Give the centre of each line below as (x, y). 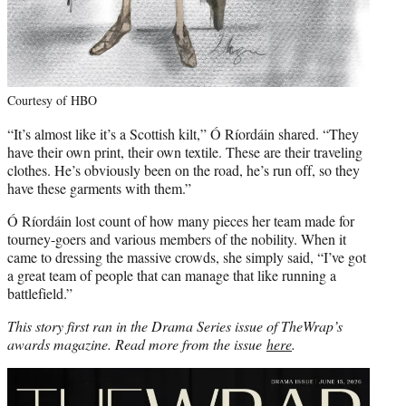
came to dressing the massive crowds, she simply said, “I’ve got (187, 256)
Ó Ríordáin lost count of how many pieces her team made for (181, 220)
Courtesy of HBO (52, 100)
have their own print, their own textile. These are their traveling (185, 151)
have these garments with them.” (99, 188)
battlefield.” (40, 293)
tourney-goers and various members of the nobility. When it (177, 238)
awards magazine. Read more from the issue (137, 343)
